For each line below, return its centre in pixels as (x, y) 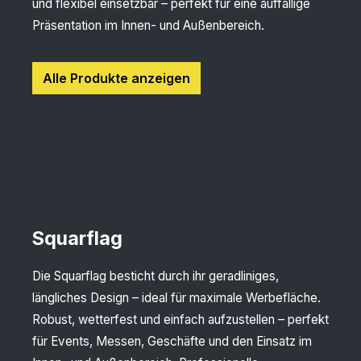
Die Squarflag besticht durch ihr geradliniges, (156, 276)
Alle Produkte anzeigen (116, 79)
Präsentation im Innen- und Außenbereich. (148, 26)
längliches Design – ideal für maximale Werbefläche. (176, 298)
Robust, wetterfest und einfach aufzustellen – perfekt (180, 320)
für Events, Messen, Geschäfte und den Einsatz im (172, 342)
